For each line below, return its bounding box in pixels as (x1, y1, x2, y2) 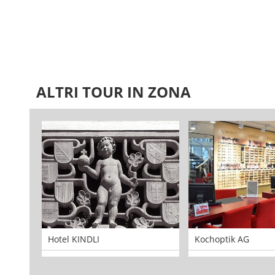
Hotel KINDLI (48, 233, 99, 245)
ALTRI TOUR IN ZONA (36, 82, 191, 102)
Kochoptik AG (195, 233, 249, 245)
